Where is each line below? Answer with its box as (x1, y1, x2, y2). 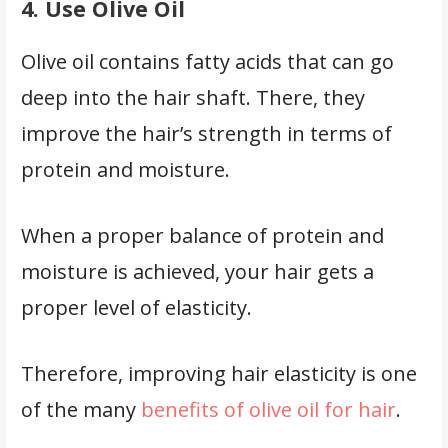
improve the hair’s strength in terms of (20, 119, 392, 147)
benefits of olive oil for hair (140, 395, 396, 423)
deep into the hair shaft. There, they (20, 83, 365, 111)
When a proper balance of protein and (20, 221, 384, 249)
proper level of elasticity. (20, 293, 257, 321)
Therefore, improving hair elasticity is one (20, 359, 417, 387)
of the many (20, 395, 141, 423)
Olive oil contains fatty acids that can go (20, 47, 394, 75)
